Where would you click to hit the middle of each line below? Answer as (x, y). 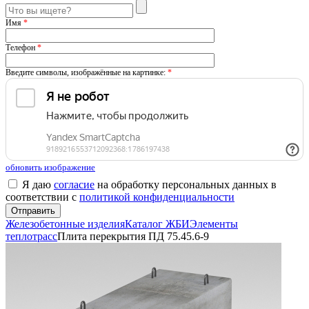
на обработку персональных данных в (186, 185)
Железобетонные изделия (65, 224)
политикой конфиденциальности (157, 197)
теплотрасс (31, 236)
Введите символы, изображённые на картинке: (87, 72)
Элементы (214, 224)
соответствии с (42, 197)
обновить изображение (50, 167)
